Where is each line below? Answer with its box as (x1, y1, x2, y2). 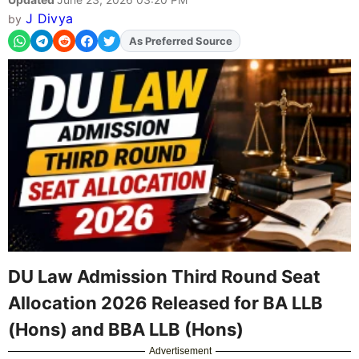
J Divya (25, 10, 74, 27)
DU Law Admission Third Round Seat (8, 265, 321, 287)
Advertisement (149, 345, 212, 357)
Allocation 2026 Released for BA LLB (8, 292, 323, 313)
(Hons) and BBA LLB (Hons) (8, 318, 244, 340)
